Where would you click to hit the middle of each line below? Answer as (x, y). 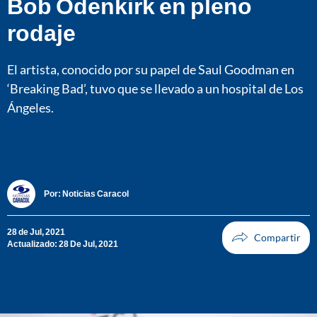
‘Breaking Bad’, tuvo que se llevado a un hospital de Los (155, 88)
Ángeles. (30, 107)
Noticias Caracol (96, 194)
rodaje (41, 32)
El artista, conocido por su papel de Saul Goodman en (151, 69)
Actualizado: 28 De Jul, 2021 (63, 243)
